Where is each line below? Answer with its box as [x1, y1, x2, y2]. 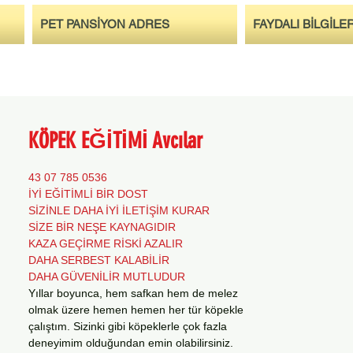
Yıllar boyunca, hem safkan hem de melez [28, 287, 238, 299]
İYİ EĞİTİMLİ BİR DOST [28, 188, 148, 200]
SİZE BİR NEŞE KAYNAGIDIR [28, 221, 176, 233]
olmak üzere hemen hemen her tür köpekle [28, 303, 243, 316]
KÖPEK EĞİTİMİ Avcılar [28, 128, 203, 154]
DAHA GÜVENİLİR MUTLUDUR [28, 270, 185, 283]
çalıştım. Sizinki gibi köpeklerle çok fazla [28, 320, 227, 333]
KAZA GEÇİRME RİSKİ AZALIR [28, 237, 183, 250]
